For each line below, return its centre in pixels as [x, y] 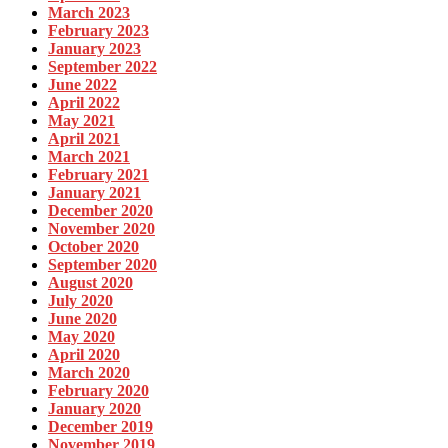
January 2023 [94, 48]
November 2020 [101, 228]
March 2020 [89, 372]
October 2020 [93, 246]
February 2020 [98, 390]
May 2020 [81, 336]
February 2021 [98, 174]
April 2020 [84, 354]
